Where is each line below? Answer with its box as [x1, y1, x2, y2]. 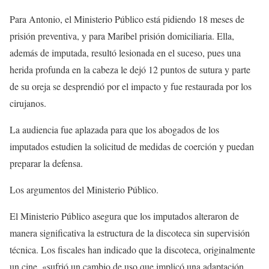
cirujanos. [10, 97, 46, 110]
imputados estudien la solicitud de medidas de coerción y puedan [10, 140, 254, 153]
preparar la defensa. [10, 157, 83, 170]
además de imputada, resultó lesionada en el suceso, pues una [10, 46, 241, 59]
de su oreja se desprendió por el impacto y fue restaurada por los [10, 80, 252, 93]
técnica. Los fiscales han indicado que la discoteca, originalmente [10, 243, 255, 256]
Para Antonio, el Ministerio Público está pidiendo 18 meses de [10, 13, 244, 26]
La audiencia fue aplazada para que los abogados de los [10, 123, 219, 136]
